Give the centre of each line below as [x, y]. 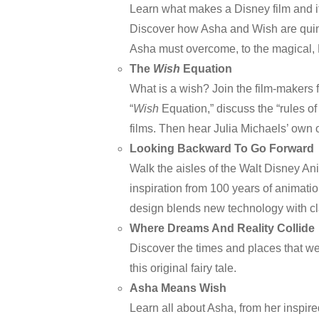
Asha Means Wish [178, 288]
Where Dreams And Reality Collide [222, 228]
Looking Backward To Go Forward [222, 148]
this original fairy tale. [183, 268]
